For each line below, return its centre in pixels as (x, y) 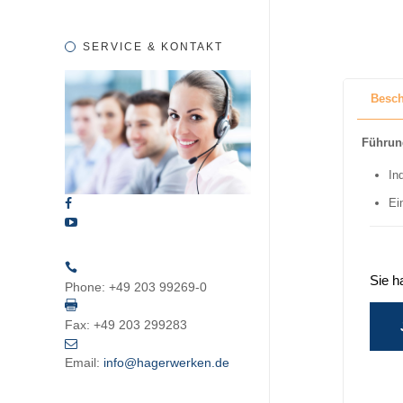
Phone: (85, 287)
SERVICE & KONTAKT (153, 47)
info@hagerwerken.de (166, 362)
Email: (82, 362)
